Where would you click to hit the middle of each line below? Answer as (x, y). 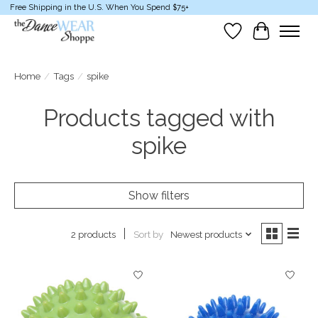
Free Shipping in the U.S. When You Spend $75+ (99, 8)
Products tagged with (159, 119)
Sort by (148, 234)
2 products (93, 235)
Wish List (257, 38)
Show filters (159, 196)
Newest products (206, 234)
